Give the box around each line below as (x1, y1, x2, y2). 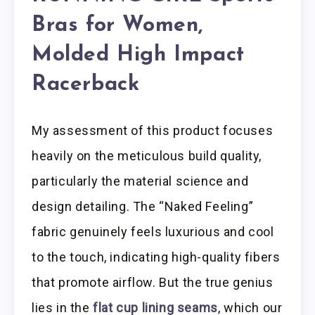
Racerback (32, 74, 140, 96)
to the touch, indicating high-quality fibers (32, 249, 281, 264)
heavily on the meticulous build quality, (32, 148, 262, 163)
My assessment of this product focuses (32, 122, 274, 138)
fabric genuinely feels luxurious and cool (32, 224, 274, 239)
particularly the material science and (32, 173, 249, 188)
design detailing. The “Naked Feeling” (32, 198, 254, 214)
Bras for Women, (32, 15, 204, 37)
